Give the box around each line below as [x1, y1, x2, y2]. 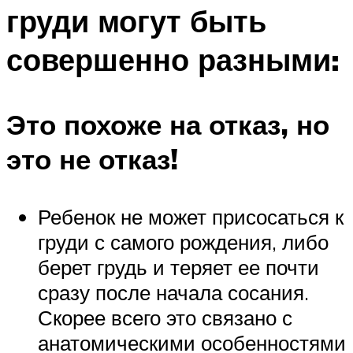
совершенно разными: [6, 40, 340, 80]
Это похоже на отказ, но [6, 106, 329, 142]
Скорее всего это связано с [38, 304, 292, 330]
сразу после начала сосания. [38, 279, 309, 305]
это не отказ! [6, 141, 178, 176]
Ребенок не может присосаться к [38, 203, 344, 229]
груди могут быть [6, 2, 266, 41]
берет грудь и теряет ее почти [38, 254, 319, 280]
